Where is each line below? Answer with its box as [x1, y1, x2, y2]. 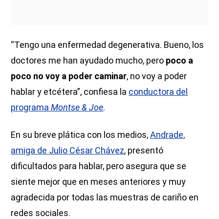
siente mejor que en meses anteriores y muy [11, 176, 186, 187]
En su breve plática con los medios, [11, 129, 151, 140]
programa [11, 102, 51, 112]
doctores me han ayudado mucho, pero [11, 55, 166, 66]
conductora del [129, 86, 188, 97]
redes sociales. [11, 207, 71, 218]
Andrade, [150, 129, 185, 140]
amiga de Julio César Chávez [11, 145, 125, 155]
